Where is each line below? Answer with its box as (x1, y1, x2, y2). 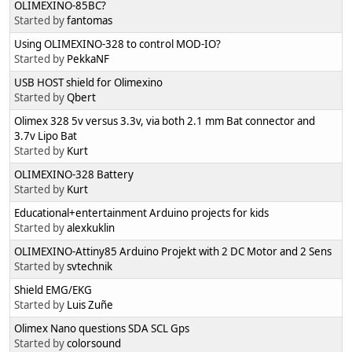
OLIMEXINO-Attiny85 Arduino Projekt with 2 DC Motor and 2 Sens (14, 244, 332, 259)
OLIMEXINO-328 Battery (14, 167, 134, 182)
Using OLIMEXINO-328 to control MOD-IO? (14, 37, 221, 52)
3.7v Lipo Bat (14, 129, 77, 144)
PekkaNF (67, 52, 109, 67)
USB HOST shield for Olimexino (14, 75, 163, 90)
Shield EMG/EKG (14, 283, 92, 298)
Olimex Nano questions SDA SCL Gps (14, 321, 189, 336)
